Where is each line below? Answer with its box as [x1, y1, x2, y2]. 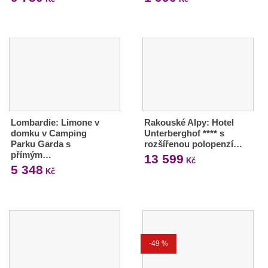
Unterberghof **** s [144, 127, 224, 138]
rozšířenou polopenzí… [144, 138, 242, 149]
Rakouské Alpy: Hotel [144, 117, 234, 127]
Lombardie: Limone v [11, 117, 99, 127]
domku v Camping [11, 127, 87, 138]
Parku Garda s [11, 138, 71, 149]
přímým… [11, 149, 51, 160]
